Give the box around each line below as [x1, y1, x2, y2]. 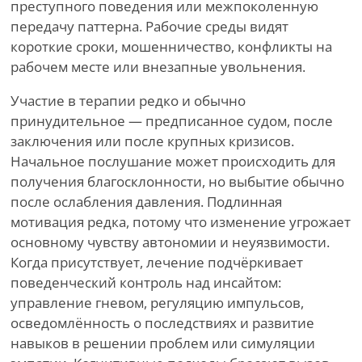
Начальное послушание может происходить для [11, 152, 335, 171]
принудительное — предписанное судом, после [11, 112, 333, 131]
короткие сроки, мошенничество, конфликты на [11, 37, 332, 57]
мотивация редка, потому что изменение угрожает [11, 213, 351, 232]
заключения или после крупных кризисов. [11, 132, 294, 151]
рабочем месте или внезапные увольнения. [11, 57, 305, 77]
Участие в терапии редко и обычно [11, 91, 246, 111]
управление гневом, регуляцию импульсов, [11, 293, 304, 313]
